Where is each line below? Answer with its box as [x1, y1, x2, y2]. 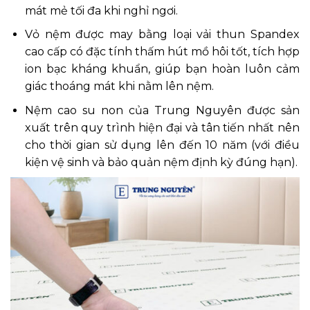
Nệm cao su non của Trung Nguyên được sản [24, 103, 300, 117]
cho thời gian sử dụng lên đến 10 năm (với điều [24, 138, 300, 152]
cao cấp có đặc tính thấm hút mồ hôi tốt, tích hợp [24, 45, 300, 59]
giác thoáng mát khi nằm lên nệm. [24, 80, 214, 93]
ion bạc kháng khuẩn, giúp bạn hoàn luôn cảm [24, 62, 300, 76]
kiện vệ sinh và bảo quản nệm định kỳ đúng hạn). [24, 155, 298, 169]
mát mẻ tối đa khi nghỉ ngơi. [24, 3, 178, 17]
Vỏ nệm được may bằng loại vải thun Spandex [24, 28, 300, 42]
